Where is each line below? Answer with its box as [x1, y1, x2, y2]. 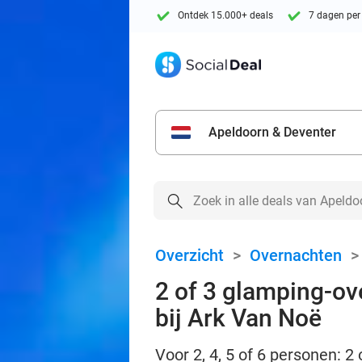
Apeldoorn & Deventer [208, 124, 336, 140]
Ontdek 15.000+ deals [178, 10, 273, 22]
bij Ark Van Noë [155, 304, 322, 332]
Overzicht [155, 246, 224, 265]
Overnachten [250, 246, 342, 265]
